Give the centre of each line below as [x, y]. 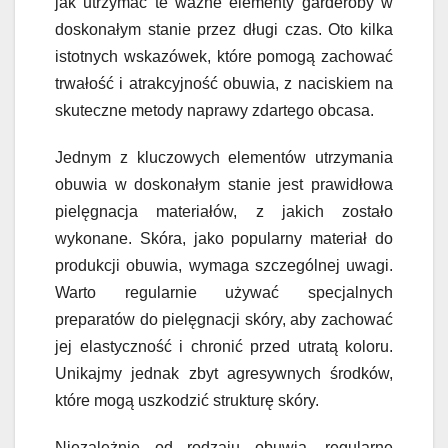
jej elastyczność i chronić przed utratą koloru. [224, 346]
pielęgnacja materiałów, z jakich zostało [224, 211]
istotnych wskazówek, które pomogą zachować [224, 56]
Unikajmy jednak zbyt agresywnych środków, [224, 373]
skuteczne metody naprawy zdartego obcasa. [214, 110]
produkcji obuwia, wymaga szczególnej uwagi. [224, 265]
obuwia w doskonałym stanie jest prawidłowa [224, 184]
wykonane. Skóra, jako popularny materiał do [224, 238]
